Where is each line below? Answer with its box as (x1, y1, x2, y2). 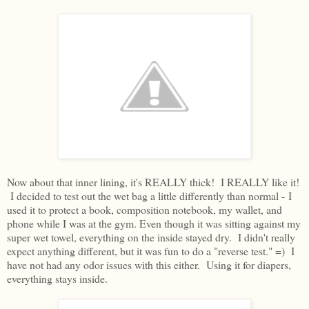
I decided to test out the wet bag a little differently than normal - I (7, 188, 292, 203)
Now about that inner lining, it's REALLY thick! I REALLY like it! (7, 175, 299, 190)
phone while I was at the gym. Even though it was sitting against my (7, 216, 301, 231)
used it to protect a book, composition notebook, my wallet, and (7, 202, 282, 217)
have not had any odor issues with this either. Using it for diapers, (7, 257, 291, 272)
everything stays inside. (7, 271, 108, 286)
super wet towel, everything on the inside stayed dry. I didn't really (7, 230, 295, 245)
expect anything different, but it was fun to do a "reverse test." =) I (7, 243, 295, 259)
